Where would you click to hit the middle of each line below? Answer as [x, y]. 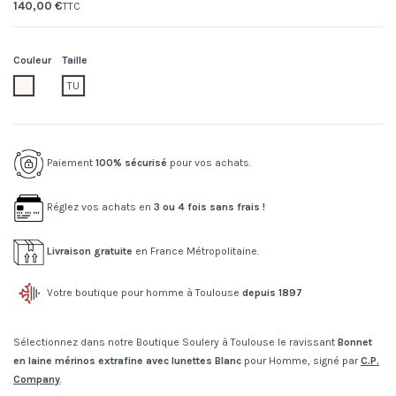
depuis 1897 [272, 293]
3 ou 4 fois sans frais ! [209, 207]
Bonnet [355, 343]
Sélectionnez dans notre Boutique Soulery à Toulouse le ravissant [175, 343]
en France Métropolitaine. [196, 251]
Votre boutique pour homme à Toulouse [143, 293]
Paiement [70, 163]
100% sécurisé [131, 163]
